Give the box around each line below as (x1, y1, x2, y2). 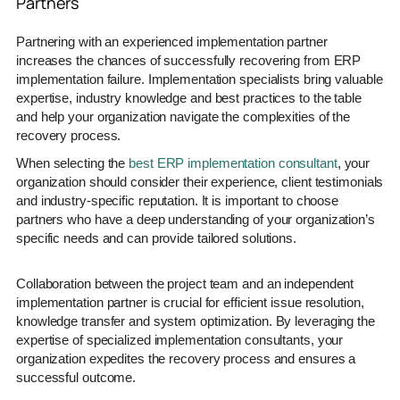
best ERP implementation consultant (129, 154, 337, 171)
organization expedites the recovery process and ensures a (16, 350, 356, 366)
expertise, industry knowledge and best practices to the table (16, 89, 362, 105)
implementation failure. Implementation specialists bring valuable (16, 71, 383, 87)
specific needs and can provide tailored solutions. (16, 229, 296, 246)
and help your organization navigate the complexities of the (16, 108, 351, 124)
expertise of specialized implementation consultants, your (16, 331, 344, 347)
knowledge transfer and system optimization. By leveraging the (16, 312, 375, 329)
